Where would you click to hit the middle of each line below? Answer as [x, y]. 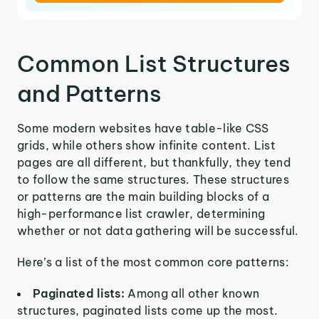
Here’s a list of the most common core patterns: [153, 262]
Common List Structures [154, 63]
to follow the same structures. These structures [153, 179]
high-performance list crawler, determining [141, 214]
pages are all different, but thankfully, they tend [154, 162]
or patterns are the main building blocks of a [143, 197]
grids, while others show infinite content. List [147, 145]
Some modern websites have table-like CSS [143, 128]
